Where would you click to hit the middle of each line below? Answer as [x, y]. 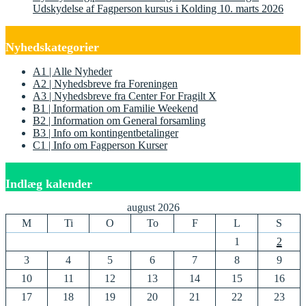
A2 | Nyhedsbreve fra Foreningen [105, 83]
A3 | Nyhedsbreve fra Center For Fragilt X [125, 96]
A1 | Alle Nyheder [72, 71]
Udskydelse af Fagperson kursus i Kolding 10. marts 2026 [158, 8]
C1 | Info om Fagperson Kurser [100, 145]
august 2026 [153, 207]
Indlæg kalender [49, 183]
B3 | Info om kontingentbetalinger [106, 133]
